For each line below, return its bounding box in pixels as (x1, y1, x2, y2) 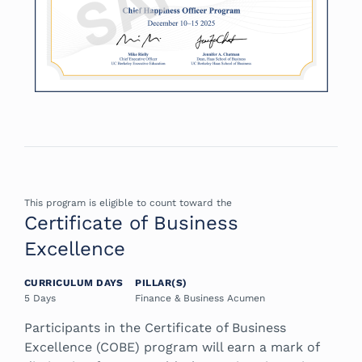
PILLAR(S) (135, 277, 187, 289)
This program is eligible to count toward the (24, 197, 232, 209)
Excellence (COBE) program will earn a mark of (24, 339, 319, 356)
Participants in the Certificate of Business (24, 320, 286, 336)
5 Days (24, 293, 56, 305)
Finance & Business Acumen (135, 293, 266, 305)
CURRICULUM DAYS (24, 277, 124, 289)
